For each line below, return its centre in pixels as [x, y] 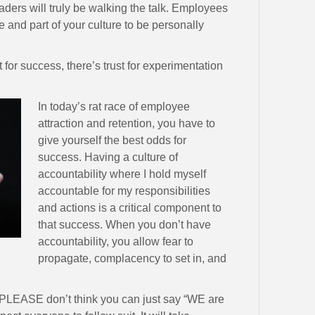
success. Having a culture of [108, 157]
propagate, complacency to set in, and [133, 258]
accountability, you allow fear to [116, 241]
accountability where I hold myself [122, 174]
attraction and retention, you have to [127, 123]
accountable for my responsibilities [124, 191]
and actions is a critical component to [130, 207]
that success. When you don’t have [125, 224]
